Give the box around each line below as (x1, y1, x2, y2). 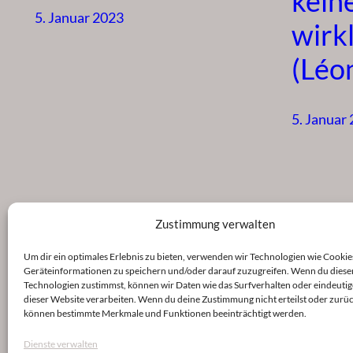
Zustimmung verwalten (154, 217, 275, 231)
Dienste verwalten (24, 338, 98, 350)
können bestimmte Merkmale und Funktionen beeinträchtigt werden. (24, 307, 307, 319)
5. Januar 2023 (35, 8, 124, 26)
